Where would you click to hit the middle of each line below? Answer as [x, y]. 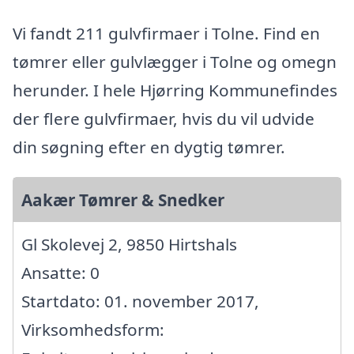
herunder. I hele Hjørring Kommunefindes [175, 90]
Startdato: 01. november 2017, [140, 301]
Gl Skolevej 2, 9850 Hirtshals [129, 244]
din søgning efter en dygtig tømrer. [149, 147]
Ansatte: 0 [60, 272]
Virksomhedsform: [93, 329]
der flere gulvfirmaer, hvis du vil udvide [164, 118]
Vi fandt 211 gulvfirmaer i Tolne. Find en [166, 33]
